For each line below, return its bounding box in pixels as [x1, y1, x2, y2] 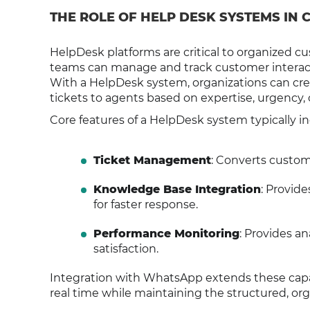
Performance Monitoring [93, 227, 239, 240]
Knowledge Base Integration [93, 183, 261, 196]
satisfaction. [93, 242, 158, 255]
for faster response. [93, 198, 198, 211]
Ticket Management [93, 154, 211, 167]
